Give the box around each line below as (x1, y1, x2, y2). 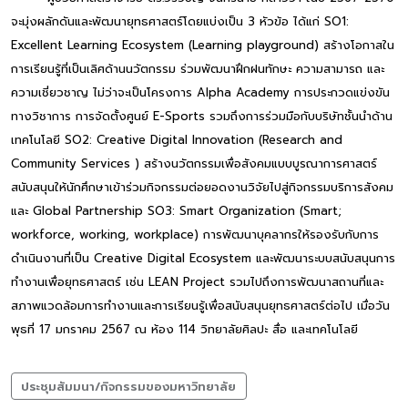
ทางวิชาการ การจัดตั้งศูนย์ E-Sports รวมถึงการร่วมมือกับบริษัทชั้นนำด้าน (11, 107, 393, 125)
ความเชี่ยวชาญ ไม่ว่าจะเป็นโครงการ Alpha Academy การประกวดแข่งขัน (11, 83, 390, 101)
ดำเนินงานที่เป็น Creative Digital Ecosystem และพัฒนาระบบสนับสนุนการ (11, 249, 395, 267)
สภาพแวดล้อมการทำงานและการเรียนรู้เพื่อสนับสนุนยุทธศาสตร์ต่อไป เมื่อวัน (11, 296, 390, 314)
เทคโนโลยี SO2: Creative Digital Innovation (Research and (11, 130, 342, 148)
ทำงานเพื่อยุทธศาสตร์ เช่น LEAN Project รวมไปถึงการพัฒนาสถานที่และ (11, 272, 383, 291)
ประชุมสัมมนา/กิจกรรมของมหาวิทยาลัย (21, 377, 237, 395)
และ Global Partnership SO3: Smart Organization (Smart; (11, 201, 342, 219)
